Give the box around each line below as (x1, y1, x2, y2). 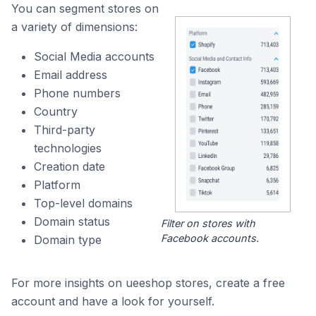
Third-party (34, 123, 95, 137)
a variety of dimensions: (11, 20, 138, 34)
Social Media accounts (34, 49, 154, 63)
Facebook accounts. (160, 232, 259, 245)
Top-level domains (34, 196, 133, 210)
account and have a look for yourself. (11, 294, 214, 309)
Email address (34, 68, 107, 82)
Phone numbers (34, 86, 121, 100)
